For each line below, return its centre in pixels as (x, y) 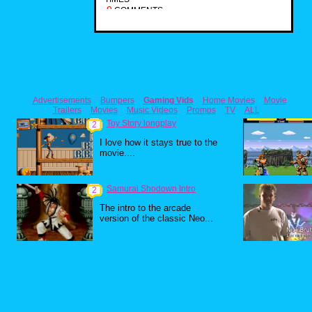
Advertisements (62, 100)
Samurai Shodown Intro (151, 189)
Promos (201, 110)
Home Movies (228, 100)
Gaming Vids (168, 100)
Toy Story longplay (141, 123)
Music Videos (152, 110)
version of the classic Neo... (156, 218)
